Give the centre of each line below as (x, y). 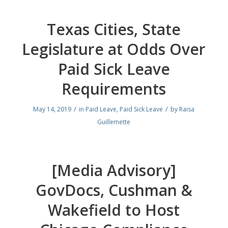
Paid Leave (101, 109)
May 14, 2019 (52, 109)
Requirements (114, 89)
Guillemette (114, 122)
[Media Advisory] (114, 170)
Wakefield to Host (114, 210)
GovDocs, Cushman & (114, 190)
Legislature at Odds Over (114, 49)
